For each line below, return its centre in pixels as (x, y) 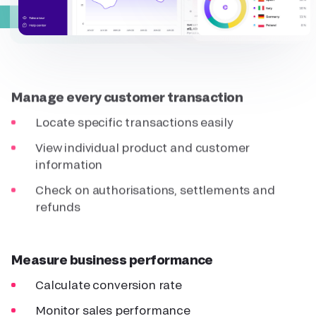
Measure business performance (112, 260)
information (69, 162)
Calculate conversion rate (109, 285)
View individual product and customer (143, 145)
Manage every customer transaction (127, 95)
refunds (58, 205)
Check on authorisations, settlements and (155, 188)
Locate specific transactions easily (134, 120)
